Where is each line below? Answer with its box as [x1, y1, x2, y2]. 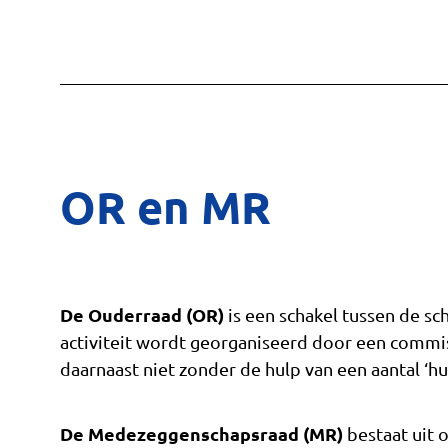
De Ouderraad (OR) [60, 302, 224, 326]
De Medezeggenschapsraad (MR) [60, 421, 343, 445]
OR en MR [60, 178, 271, 235]
